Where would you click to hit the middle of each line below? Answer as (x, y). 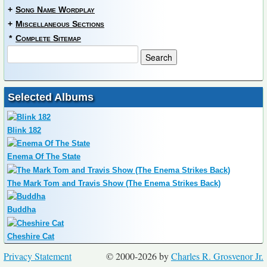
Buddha (21, 210)
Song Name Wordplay (55, 10)
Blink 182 (24, 130)
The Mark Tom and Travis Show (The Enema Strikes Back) (114, 183)
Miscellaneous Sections (60, 24)
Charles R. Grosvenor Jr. (217, 256)
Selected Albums (51, 97)
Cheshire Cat (31, 236)
